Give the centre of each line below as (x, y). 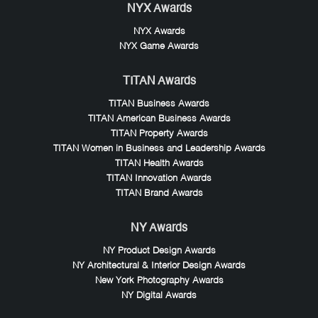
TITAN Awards (159, 82)
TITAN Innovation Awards (159, 179)
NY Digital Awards (159, 296)
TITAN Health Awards (159, 164)
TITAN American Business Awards (159, 119)
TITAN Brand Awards (159, 194)
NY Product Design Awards (159, 251)
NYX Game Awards (159, 47)
